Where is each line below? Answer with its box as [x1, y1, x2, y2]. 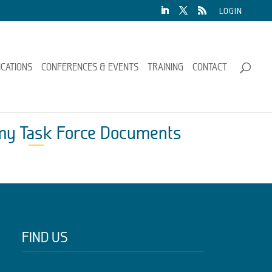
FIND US [21, 228, 68, 246]
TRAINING [148, 61, 184, 73]
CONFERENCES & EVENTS [41, 61, 139, 73]
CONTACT [192, 61, 228, 73]
